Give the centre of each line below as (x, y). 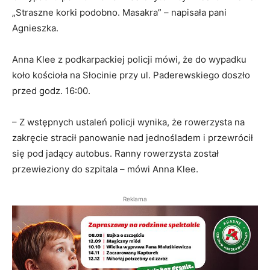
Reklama (135, 199)
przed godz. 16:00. (51, 91)
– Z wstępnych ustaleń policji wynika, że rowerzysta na (128, 122)
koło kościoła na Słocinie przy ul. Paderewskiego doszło (131, 75)
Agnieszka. (35, 28)
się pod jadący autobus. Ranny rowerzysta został (115, 154)
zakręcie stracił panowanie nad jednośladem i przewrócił (133, 138)
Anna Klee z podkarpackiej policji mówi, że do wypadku (129, 60)
